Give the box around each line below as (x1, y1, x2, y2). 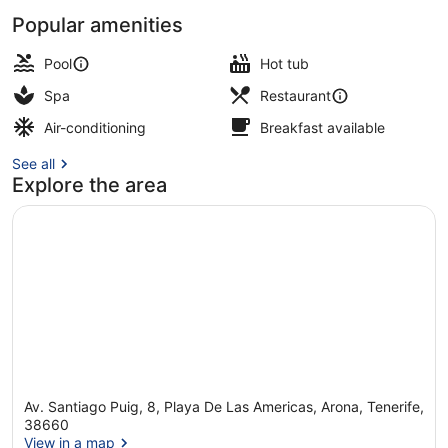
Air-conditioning (44, 118, 146, 136)
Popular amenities (12, 12, 183, 37)
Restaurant (260, 86, 331, 104)
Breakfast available (260, 118, 385, 136)
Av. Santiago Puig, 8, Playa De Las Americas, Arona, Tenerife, (24, 398, 424, 416)
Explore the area (12, 172, 167, 197)
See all (12, 154, 55, 172)
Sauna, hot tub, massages (223, 29, 391, 46)
